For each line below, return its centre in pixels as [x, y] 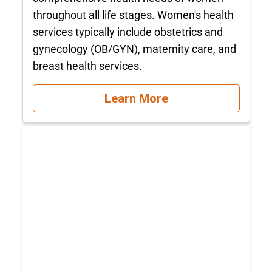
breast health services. [87, 66]
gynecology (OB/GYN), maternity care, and [134, 49]
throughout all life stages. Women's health [133, 15]
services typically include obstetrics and [127, 32]
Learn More [136, 98]
